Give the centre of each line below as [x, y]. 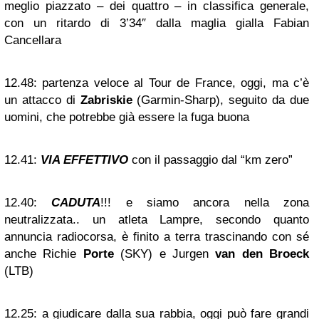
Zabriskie [106, 100]
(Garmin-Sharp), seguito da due [221, 100]
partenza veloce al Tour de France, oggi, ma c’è [173, 83]
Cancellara [33, 40]
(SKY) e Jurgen [164, 254]
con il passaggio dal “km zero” [210, 160]
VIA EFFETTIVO [84, 160]
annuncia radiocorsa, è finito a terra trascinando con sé [157, 237]
